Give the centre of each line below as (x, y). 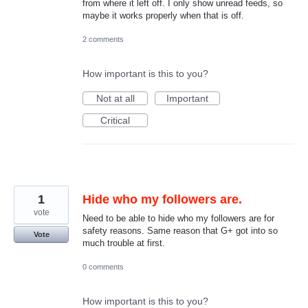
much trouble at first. (124, 243)
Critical (115, 121)
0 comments (103, 267)
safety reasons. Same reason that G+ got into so (180, 231)
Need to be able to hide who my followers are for (178, 219)
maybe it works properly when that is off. (163, 15)
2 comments (103, 40)
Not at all (115, 99)
